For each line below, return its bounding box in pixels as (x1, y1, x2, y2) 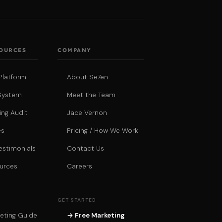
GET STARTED (57, 197, 97, 204)
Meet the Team (67, 91, 116, 100)
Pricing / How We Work (67, 126, 139, 135)
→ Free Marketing (67, 211, 125, 220)
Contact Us (67, 144, 105, 153)
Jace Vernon (67, 109, 108, 117)
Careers (67, 162, 93, 171)
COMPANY (57, 47, 92, 54)
